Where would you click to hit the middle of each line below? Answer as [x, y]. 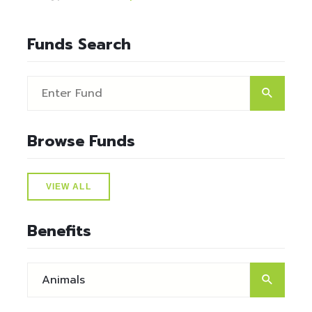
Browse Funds [81, 141]
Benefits [59, 231]
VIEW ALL [69, 187]
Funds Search [79, 44]
